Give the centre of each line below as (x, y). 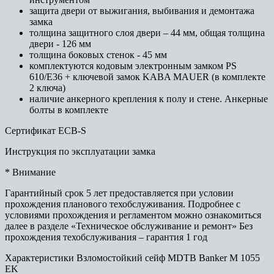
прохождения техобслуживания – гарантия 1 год (106, 237)
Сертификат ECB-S (46, 130)
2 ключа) (47, 87)
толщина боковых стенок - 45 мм (98, 54)
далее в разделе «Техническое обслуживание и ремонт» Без (129, 226)
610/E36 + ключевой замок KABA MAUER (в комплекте (147, 76)
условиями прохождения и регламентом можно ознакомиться (133, 215)
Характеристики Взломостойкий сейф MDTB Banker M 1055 (132, 257)
